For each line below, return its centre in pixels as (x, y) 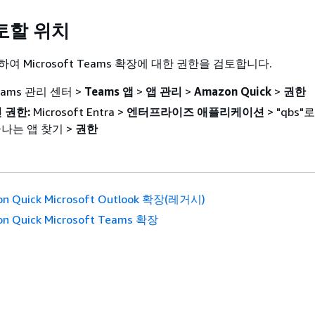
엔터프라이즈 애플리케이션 (195, 112)
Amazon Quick (233, 91)
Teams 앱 (109, 91)
